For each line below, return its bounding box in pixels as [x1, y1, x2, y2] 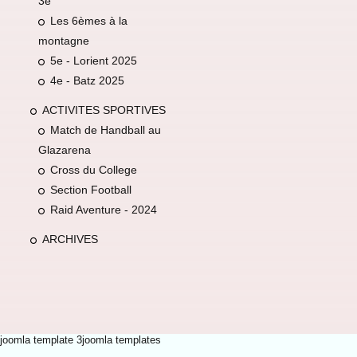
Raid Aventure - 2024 [49, 203, 157, 217]
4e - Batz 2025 [49, 74, 124, 88]
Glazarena [37, 143, 91, 157]
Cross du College [49, 163, 137, 177]
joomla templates [82, 334, 161, 347]
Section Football [49, 183, 131, 197]
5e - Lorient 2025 [49, 54, 137, 68]
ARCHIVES [41, 232, 98, 245]
